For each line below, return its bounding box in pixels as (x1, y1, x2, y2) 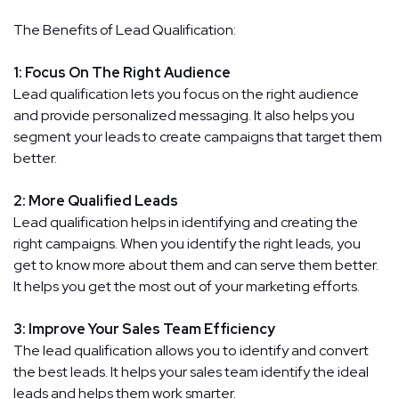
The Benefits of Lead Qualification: (13, 20, 236, 39)
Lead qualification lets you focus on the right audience (13, 84, 359, 103)
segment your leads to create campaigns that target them (13, 126, 382, 146)
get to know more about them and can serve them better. (13, 255, 379, 274)
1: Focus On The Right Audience (13, 62, 231, 82)
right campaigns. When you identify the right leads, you (13, 233, 361, 253)
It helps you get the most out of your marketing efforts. (13, 276, 360, 296)
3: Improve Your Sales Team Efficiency (13, 319, 275, 338)
